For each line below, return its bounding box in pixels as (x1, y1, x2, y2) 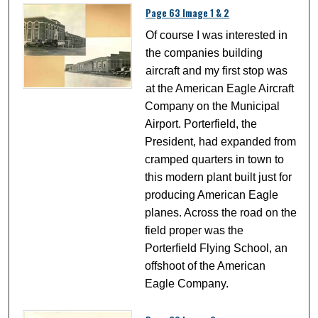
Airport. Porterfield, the (145, 118, 258, 131)
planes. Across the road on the (145, 207, 297, 219)
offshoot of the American (145, 260, 266, 273)
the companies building (146, 47, 263, 60)
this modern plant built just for (145, 171, 292, 184)
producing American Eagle (145, 189, 279, 202)
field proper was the (145, 224, 244, 237)
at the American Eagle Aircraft (146, 82, 295, 95)
